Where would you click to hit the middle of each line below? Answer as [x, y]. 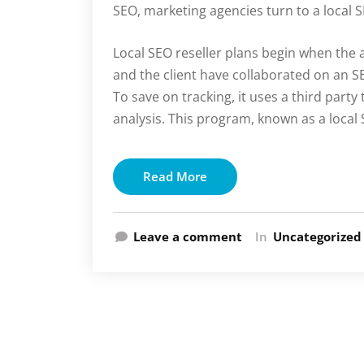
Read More [175, 176]
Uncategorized [317, 236]
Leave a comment [188, 236]
